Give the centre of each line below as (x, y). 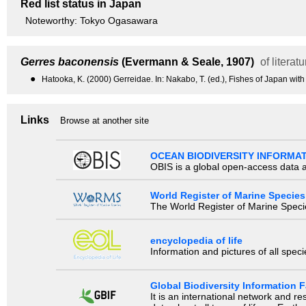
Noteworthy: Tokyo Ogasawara (92, 21)
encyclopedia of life (196, 241)
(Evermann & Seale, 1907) (186, 62)
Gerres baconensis (70, 62)
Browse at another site (105, 121)
